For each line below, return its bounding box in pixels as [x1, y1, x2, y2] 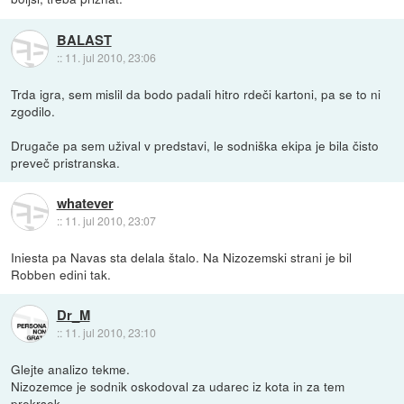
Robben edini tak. [11, 264, 112, 283]
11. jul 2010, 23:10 [64, 324, 156, 340]
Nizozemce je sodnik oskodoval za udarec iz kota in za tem [11, 376, 345, 395]
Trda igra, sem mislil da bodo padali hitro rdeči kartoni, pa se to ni [11, 84, 381, 103]
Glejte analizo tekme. [11, 359, 131, 378]
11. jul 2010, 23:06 [64, 49, 156, 65]
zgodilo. [11, 101, 56, 120]
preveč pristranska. [11, 152, 121, 171]
